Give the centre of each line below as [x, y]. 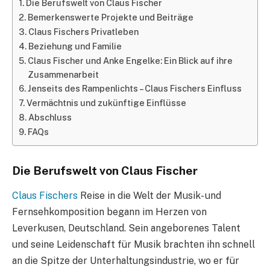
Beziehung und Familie [75, 46]
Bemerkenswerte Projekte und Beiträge [110, 17]
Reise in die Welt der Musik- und [149, 195]
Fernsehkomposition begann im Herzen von [109, 212]
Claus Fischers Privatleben [83, 32]
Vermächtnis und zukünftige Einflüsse [106, 103]
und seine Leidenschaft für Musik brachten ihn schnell [133, 244]
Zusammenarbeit [63, 75]
